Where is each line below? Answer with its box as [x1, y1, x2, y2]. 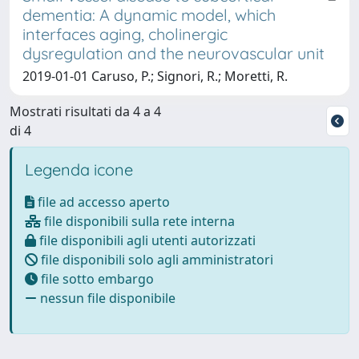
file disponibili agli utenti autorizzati [36, 231, 256, 249]
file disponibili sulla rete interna [41, 212, 235, 230]
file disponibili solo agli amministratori [38, 250, 273, 268]
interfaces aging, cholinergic [22, 23, 228, 44]
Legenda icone [25, 159, 133, 179]
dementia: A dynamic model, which [22, 4, 276, 25]
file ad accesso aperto [34, 192, 170, 211]
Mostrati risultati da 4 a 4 [10, 102, 161, 120]
